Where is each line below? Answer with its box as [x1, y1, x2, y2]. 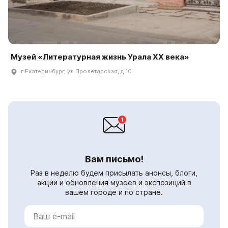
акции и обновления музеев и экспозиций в [37, 178, 191, 187]
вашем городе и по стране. [65, 188, 163, 197]
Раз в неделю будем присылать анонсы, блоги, [31, 168, 197, 178]
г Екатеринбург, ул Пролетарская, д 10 [21, 68, 132, 75]
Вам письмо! [84, 154, 144, 165]
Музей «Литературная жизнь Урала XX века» [11, 52, 189, 62]
